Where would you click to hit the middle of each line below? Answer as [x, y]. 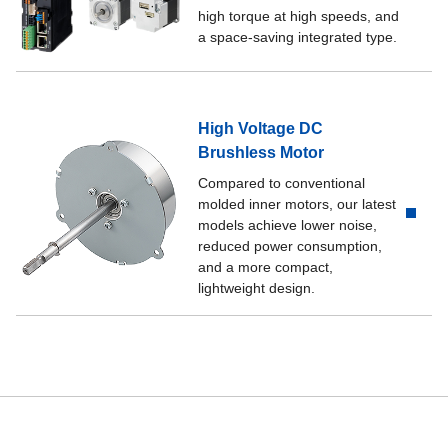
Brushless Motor [261, 153]
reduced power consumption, [290, 246]
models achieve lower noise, [288, 225]
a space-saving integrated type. [298, 36]
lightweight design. [257, 288]
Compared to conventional [282, 183]
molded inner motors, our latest [297, 204]
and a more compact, [266, 267]
